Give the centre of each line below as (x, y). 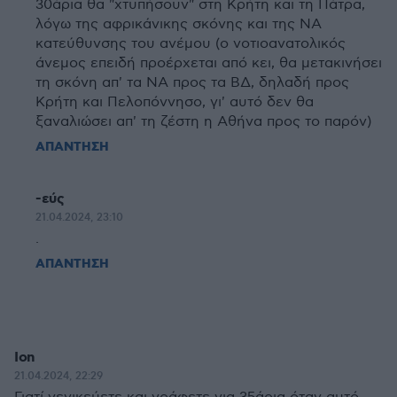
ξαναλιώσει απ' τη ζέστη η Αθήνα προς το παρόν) (203, 122)
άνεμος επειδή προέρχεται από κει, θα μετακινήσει (209, 63)
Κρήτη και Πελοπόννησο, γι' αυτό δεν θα (175, 102)
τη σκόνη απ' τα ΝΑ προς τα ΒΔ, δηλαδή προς (192, 83)
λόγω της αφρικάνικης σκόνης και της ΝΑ (179, 24)
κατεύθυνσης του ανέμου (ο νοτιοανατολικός (191, 44)
